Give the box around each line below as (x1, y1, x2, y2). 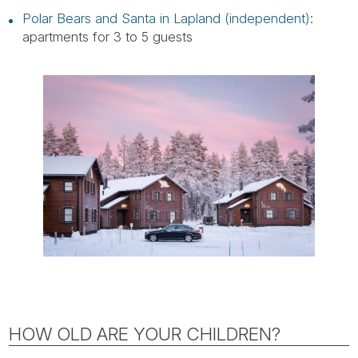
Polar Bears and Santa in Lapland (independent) (22, 10, 310, 26)
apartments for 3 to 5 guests (22, 28, 193, 45)
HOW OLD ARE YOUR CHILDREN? (9, 323, 281, 344)
